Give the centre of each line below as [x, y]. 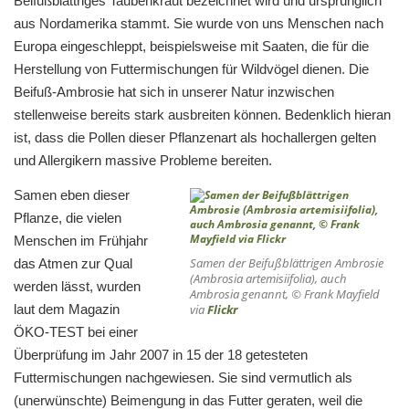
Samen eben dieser [72, 195]
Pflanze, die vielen [68, 218]
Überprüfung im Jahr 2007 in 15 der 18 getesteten [161, 355]
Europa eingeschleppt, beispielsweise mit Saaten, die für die [191, 47]
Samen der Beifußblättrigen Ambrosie [287, 263]
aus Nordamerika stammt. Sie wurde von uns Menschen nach [199, 24]
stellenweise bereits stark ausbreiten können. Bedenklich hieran [202, 115]
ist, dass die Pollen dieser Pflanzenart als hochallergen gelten [195, 138]
